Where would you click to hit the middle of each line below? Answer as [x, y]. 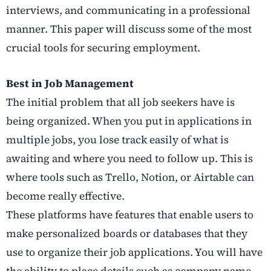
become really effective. [65, 196]
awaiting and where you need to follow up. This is [129, 159]
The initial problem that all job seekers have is [120, 103]
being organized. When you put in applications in [129, 121]
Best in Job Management [70, 84]
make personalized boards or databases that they [127, 234]
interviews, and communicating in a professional [128, 11]
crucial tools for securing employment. [103, 48]
